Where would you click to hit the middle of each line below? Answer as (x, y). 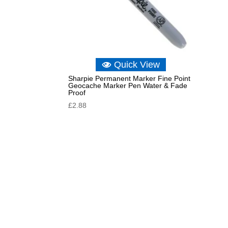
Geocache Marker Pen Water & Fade (128, 86)
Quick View (137, 65)
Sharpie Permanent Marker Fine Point (130, 79)
